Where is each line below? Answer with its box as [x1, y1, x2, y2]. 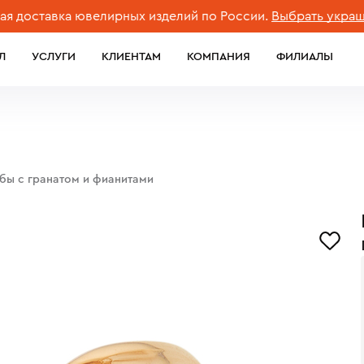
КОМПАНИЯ [187, 50, 250, 63]
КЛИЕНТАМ [102, 50, 161, 63]
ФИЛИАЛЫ [276, 50, 333, 63]
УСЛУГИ [32, 50, 76, 63]
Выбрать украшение [233, 10, 361, 23]
